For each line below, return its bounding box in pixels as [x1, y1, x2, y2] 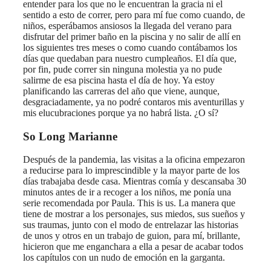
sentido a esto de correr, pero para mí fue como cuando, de [23, 9, 245, 20]
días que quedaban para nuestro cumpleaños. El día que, [23, 53, 237, 64]
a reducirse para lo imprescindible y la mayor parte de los [23, 165, 240, 176]
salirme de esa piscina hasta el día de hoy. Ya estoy [23, 74, 215, 85]
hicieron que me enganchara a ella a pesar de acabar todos [23, 241, 243, 252]
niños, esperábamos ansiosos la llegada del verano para [23, 20, 232, 31]
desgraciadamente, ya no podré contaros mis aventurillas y [23, 96, 244, 107]
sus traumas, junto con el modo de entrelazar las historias [23, 220, 238, 230]
